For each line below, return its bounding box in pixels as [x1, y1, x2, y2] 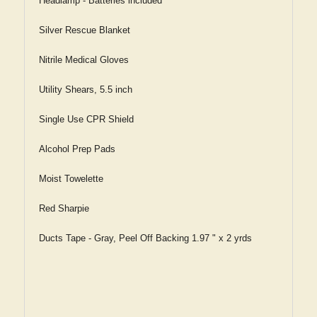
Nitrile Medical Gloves [39, 54, 129, 65]
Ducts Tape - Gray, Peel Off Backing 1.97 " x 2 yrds [39, 233, 252, 243]
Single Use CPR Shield [39, 114, 134, 125]
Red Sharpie [39, 203, 89, 214]
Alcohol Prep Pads [39, 144, 115, 154]
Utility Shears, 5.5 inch [39, 84, 132, 95]
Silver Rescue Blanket [39, 25, 130, 35]
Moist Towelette [39, 173, 103, 184]
